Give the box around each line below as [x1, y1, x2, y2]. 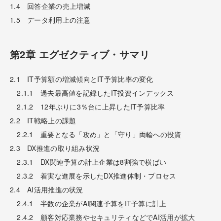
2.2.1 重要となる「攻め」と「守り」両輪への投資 [10, 129, 182, 139]
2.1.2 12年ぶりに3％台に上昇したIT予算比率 [10, 101, 165, 111]
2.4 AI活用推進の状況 [10, 184, 83, 194]
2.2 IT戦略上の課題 [10, 115, 76, 125]
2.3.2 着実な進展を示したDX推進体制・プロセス [10, 170, 177, 181]
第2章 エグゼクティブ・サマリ [10, 46, 149, 61]
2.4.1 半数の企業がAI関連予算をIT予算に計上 [10, 198, 167, 208]
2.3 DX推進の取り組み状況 [10, 143, 100, 153]
